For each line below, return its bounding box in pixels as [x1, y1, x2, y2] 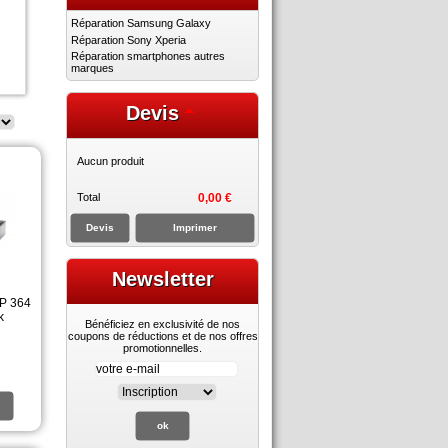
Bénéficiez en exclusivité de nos [85, 318, 240, 331]
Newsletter [111, 267, 214, 290]
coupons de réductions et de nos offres [67, 330, 258, 343]
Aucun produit [77, 154, 144, 167]
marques [71, 62, 114, 75]
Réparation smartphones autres [71, 50, 225, 63]
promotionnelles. [123, 342, 202, 355]
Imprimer [172, 222, 217, 234]
